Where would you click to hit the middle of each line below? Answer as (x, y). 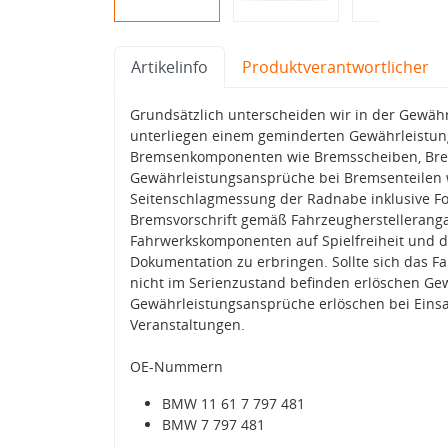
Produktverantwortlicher (335, 66)
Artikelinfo (169, 66)
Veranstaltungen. (187, 324)
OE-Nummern (176, 366)
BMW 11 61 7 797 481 (233, 403)
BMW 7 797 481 (213, 424)
